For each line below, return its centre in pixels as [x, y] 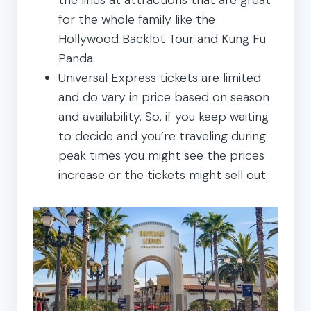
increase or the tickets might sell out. [163, 175]
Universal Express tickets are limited [160, 77]
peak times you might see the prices [161, 155]
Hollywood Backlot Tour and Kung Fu [162, 39]
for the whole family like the [137, 19]
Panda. [77, 58]
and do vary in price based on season [164, 97]
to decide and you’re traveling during [162, 136]
